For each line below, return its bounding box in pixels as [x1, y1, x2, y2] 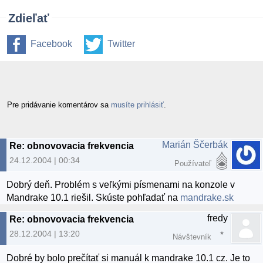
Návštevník [173, 232, 211, 242]
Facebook [31, 39, 72, 49]
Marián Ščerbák [162, 139, 228, 150]
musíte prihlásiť [111, 100, 164, 109]
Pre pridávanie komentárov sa [7, 100, 111, 109]
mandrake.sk [180, 193, 234, 203]
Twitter [107, 39, 135, 49]
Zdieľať [8, 12, 49, 25]
